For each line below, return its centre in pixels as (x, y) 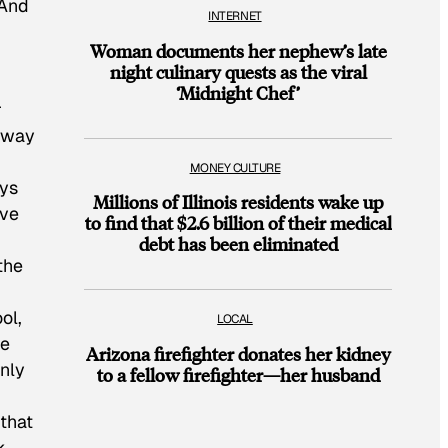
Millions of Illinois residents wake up (238, 202)
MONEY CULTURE (235, 167)
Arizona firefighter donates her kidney (238, 354)
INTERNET (235, 16)
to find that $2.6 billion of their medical (238, 223)
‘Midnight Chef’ (238, 92)
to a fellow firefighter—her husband (238, 375)
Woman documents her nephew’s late (238, 50)
